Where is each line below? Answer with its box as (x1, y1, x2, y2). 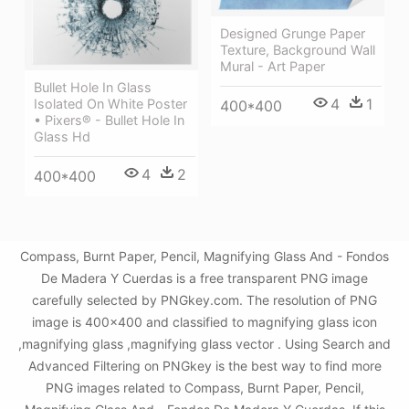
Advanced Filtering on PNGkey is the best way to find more (27, 358, 382, 374)
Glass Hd (34, 129, 90, 145)
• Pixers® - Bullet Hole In (34, 112, 184, 129)
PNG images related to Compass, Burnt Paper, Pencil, (45, 380, 364, 396)
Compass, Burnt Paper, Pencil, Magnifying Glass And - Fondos (20, 248, 389, 265)
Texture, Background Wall (220, 42, 375, 58)
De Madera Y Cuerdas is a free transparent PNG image (41, 270, 368, 287)
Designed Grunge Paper (220, 26, 365, 42)
